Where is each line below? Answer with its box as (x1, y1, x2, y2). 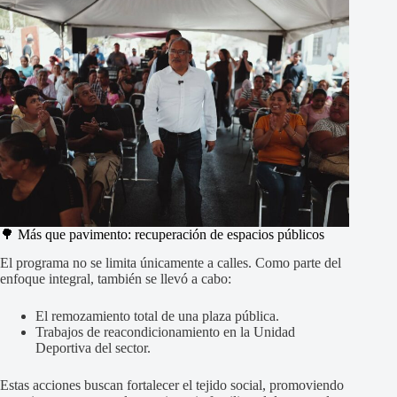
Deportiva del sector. (35, 340, 151, 356)
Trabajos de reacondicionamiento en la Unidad (35, 324, 295, 340)
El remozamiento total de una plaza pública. (35, 308, 279, 324)
